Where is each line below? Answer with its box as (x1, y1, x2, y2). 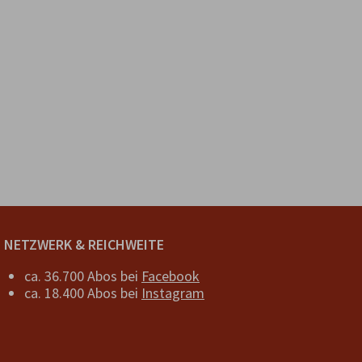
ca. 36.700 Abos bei (24, 267, 141, 285)
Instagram (141, 284, 204, 302)
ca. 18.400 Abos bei (24, 284, 141, 302)
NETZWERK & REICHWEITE (4, 235, 164, 254)
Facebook (141, 267, 200, 285)
